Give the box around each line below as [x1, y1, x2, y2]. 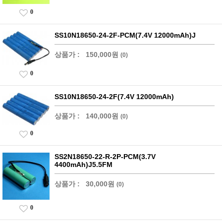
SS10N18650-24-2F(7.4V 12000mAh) [55, 92, 174, 101]
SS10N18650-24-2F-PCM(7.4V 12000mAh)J [55, 31, 196, 39]
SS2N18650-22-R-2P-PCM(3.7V [55, 153, 156, 161]
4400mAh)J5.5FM [55, 161, 112, 169]
